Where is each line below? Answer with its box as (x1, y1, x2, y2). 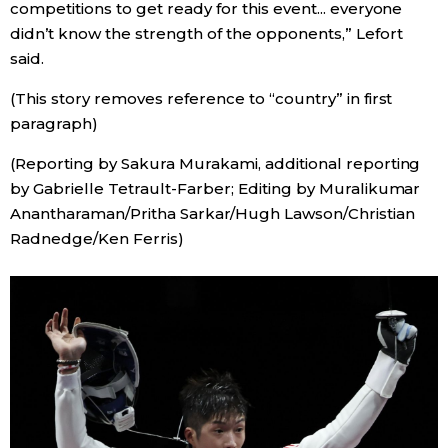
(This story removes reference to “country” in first (10, 89, 393, 108)
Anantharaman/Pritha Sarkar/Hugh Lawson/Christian (10, 204, 415, 223)
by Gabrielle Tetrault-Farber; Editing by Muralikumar (10, 179, 421, 198)
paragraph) (10, 114, 98, 133)
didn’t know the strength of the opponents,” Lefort (10, 24, 403, 43)
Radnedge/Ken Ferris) (10, 229, 184, 248)
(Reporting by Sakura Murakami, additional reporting (10, 154, 421, 173)
